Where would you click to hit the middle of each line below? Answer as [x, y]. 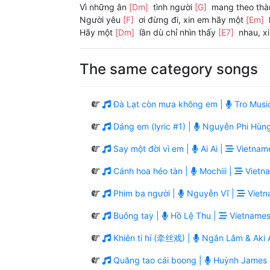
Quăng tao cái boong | [158, 260]
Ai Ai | [212, 149]
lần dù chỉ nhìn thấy [177, 33]
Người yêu [101, 20]
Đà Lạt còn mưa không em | [168, 104]
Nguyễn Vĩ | [211, 193]
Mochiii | [216, 171]
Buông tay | [136, 216]
